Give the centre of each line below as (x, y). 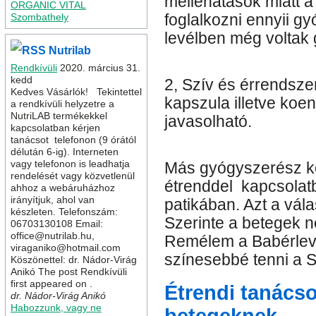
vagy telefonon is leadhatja (70, 164)
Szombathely (39, 17)
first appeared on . (51, 284)
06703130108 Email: (57, 224)
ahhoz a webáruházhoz (63, 188)
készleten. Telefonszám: (64, 212)
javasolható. (208, 121)
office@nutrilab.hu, (53, 236)
